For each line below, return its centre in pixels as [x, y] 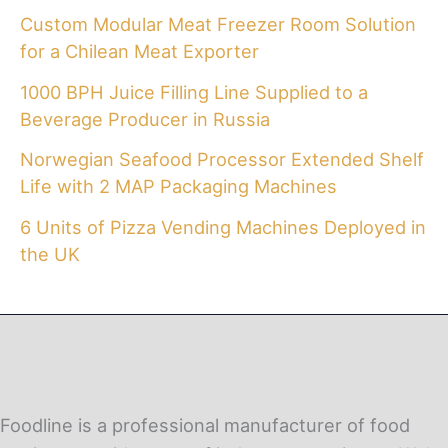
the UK [50, 253]
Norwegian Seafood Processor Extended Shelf [222, 159]
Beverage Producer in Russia [145, 118]
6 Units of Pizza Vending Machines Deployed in [223, 226]
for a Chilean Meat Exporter [139, 50]
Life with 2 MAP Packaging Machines [178, 186]
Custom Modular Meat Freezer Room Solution [218, 23]
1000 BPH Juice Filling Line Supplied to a [194, 91]
